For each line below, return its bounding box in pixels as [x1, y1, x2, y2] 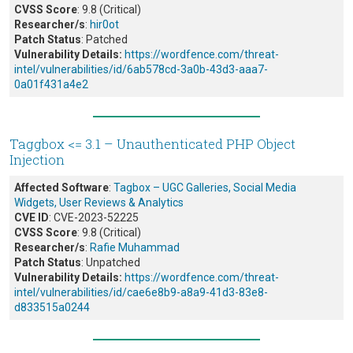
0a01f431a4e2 [14, 78, 88, 91]
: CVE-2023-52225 [49, 211, 139, 225]
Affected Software [14, 181, 109, 195]
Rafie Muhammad [90, 241, 180, 255]
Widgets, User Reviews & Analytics [14, 196, 184, 210]
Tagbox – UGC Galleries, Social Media [113, 181, 296, 195]
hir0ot [90, 18, 119, 32]
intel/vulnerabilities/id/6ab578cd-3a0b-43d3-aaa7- [14, 63, 268, 76]
